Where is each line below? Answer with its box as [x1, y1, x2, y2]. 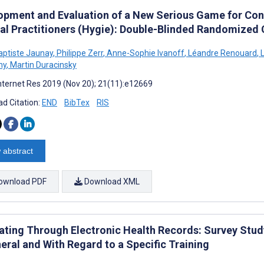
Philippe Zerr [55, 48, 103, 58]
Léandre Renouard [186, 48, 257, 58]
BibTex [64, 97, 90, 107]
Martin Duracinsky [8, 60, 77, 70]
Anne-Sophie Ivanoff [105, 48, 184, 58]
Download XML [82, 176, 140, 186]
